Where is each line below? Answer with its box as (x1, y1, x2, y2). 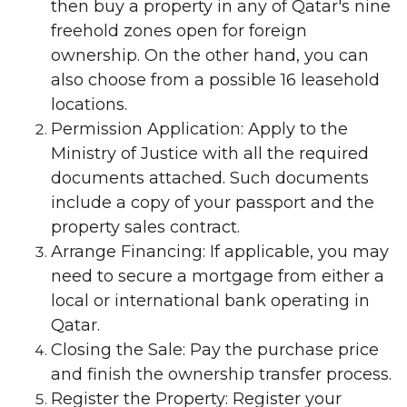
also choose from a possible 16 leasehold (51, 70, 380, 90)
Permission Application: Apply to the (51, 119, 348, 139)
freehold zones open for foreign (51, 21, 307, 41)
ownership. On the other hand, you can (51, 45, 369, 65)
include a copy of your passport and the (51, 193, 374, 213)
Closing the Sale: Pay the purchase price (51, 340, 379, 360)
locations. (51, 94, 127, 114)
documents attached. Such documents (51, 168, 369, 188)
